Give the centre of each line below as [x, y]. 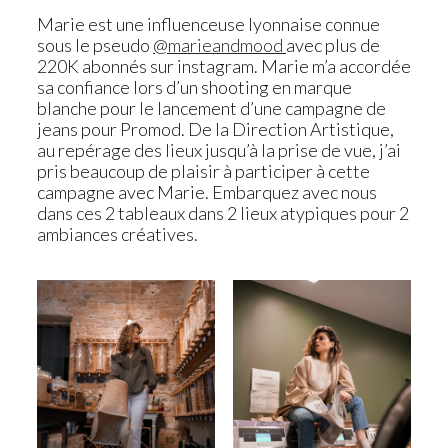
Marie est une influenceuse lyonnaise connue [208, 24]
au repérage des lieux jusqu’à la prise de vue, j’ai [219, 150]
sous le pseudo [95, 45]
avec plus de [333, 45]
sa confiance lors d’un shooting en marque [194, 87]
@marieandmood [219, 45]
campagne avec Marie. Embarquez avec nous [207, 192]
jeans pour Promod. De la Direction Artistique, [215, 129]
